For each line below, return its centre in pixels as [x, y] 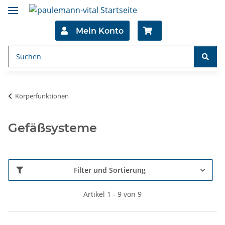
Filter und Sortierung [110, 170]
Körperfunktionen [42, 96]
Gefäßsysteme [52, 128]
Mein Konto [100, 31]
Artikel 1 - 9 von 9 [113, 194]
